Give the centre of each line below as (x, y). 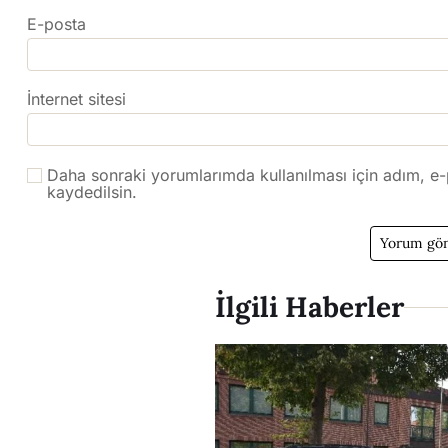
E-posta (56, 24)
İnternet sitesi (76, 99)
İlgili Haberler (309, 307)
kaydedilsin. (92, 192)
